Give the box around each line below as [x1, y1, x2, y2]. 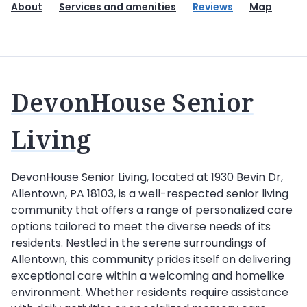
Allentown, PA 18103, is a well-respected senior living [11, 186, 289, 201]
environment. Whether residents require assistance [11, 284, 288, 300]
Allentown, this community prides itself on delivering [11, 251, 291, 267]
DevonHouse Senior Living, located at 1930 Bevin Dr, [11, 169, 283, 185]
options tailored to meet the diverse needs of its [11, 219, 271, 234]
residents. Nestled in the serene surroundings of [11, 235, 267, 251]
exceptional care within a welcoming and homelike [11, 268, 284, 284]
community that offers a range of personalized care [11, 202, 293, 218]
